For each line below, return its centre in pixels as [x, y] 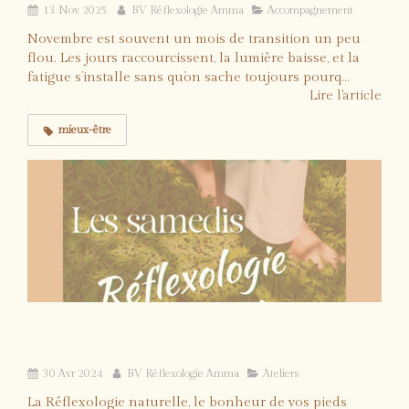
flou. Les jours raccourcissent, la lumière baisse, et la [194, 58]
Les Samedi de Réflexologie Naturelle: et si [201, 323]
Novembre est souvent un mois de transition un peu [194, 39]
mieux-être [85, 130]
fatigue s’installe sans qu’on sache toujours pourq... [189, 78]
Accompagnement [310, 10]
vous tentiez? [79, 346]
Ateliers [281, 373]
